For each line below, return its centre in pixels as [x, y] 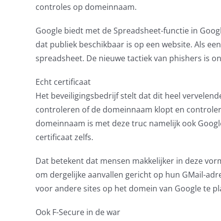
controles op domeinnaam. [86, 7]
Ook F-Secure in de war [78, 212]
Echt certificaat [63, 82]
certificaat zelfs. [64, 137]
